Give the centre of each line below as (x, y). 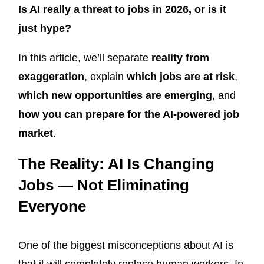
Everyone (52, 207)
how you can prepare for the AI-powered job (129, 115)
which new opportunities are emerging (115, 96)
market (36, 133)
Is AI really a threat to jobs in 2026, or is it (122, 10)
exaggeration (51, 77)
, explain (105, 77)
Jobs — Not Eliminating (104, 185)
